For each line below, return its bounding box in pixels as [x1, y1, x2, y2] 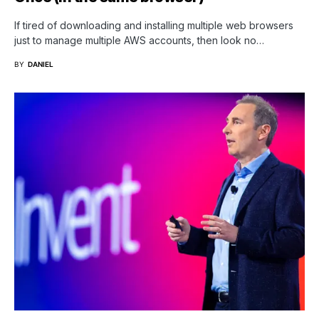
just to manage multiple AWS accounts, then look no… [14, 33, 264, 46]
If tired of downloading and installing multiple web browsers [14, 19, 293, 31]
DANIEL [28, 59, 53, 68]
